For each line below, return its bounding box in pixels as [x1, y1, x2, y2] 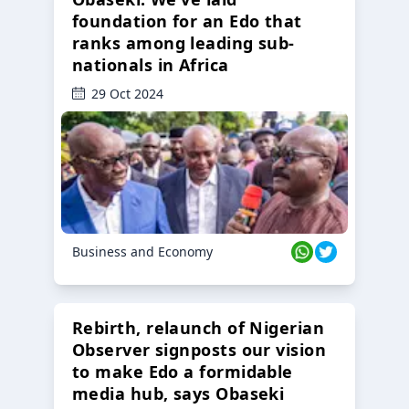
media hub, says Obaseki [72, 383, 285, 405]
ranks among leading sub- [72, 32, 295, 55]
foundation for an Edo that [72, 10, 302, 33]
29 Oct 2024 [91, 85, 163, 103]
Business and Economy [72, 243, 213, 261]
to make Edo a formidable [72, 361, 293, 383]
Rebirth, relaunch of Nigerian [72, 317, 325, 340]
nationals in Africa [72, 54, 229, 77]
